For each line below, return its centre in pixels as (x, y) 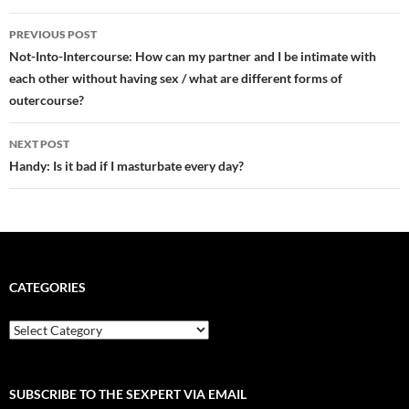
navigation (65, 60)
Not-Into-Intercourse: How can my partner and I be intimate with (193, 57)
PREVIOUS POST (53, 35)
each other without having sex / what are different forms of (176, 79)
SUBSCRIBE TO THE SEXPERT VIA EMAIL (128, 394)
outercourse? (47, 100)
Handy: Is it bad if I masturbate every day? (126, 166)
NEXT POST (39, 144)
